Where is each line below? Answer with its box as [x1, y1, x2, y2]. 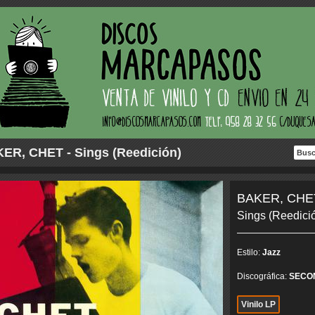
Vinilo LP [240, 300, 276, 309]
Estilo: [236, 247, 262, 257]
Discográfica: [236, 271, 289, 281]
